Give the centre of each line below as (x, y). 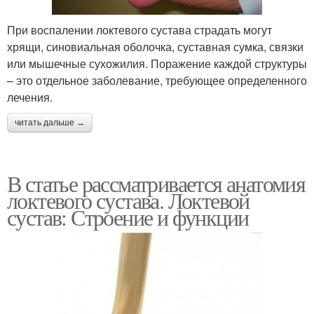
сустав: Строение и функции (128, 217)
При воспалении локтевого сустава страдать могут (139, 30)
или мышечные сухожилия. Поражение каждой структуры (157, 64)
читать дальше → (50, 123)
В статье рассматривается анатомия (156, 184)
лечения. (30, 97)
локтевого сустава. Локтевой (128, 200)
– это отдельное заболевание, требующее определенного (157, 81)
